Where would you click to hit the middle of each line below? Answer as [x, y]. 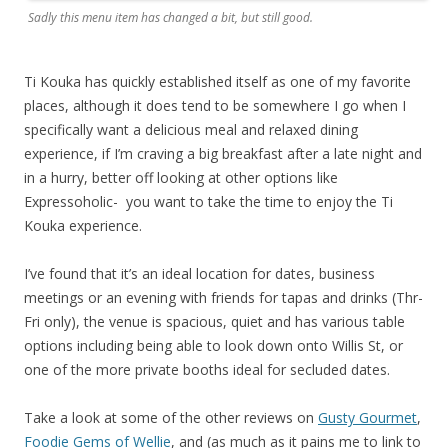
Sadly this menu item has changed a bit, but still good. [170, 18]
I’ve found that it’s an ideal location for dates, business [199, 274]
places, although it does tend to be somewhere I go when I [215, 106]
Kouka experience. [83, 226]
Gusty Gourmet [367, 418]
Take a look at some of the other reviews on [171, 418]
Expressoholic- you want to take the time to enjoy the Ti [208, 202]
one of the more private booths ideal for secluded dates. [207, 370]
